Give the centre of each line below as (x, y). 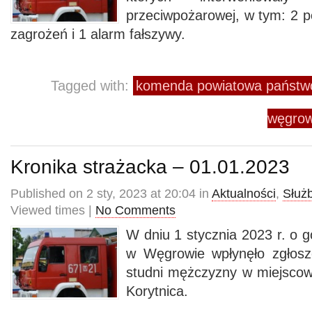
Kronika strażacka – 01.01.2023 (150, 166)
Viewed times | (53, 210)
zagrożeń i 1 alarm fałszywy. (100, 34)
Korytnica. (157, 291)
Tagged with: (92, 86)
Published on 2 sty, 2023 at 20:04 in (111, 194)
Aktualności (244, 194)
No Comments (135, 210)
